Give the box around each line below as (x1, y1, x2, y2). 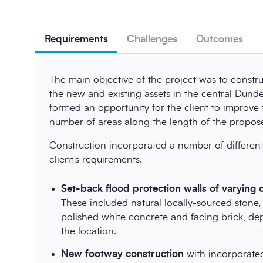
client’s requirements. (49, 154, 142, 164)
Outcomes (196, 33, 243, 44)
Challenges (127, 33, 177, 44)
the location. (61, 226, 116, 236)
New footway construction (61, 249, 184, 259)
